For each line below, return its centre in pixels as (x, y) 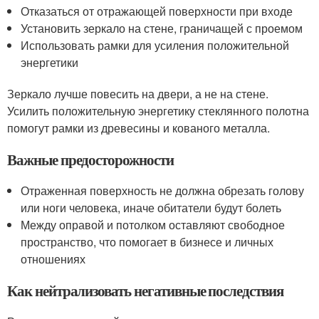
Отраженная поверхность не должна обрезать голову (163, 190)
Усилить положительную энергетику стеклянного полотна (158, 111)
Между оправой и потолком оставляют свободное (153, 225)
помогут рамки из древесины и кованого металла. (138, 128)
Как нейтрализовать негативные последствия (145, 291)
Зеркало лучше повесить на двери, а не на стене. (138, 94)
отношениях (53, 259)
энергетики (50, 62)
